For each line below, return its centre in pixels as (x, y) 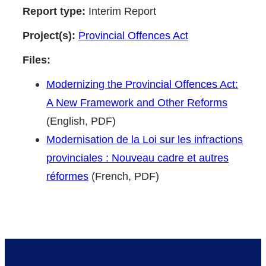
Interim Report (122, 11)
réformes (67, 176)
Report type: (56, 11)
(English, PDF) (81, 121)
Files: (37, 59)
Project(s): (50, 35)
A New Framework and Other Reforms (137, 102)
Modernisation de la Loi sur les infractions (145, 139)
